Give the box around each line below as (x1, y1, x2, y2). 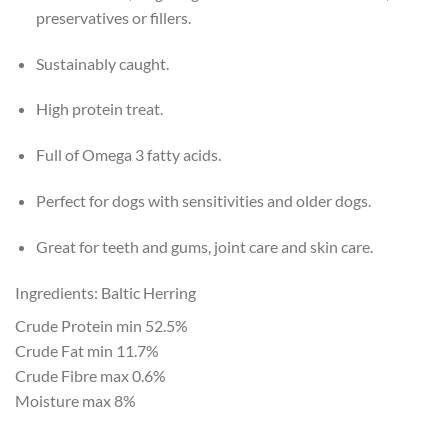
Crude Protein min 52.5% (15, 315, 188, 335)
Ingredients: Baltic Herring (15, 282, 196, 302)
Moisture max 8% (15, 390, 136, 410)
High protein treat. (35, 99, 163, 119)
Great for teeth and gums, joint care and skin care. (35, 236, 373, 256)
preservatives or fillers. (35, 7, 191, 27)
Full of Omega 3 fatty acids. (35, 145, 221, 165)
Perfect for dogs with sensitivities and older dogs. (35, 191, 371, 211)
